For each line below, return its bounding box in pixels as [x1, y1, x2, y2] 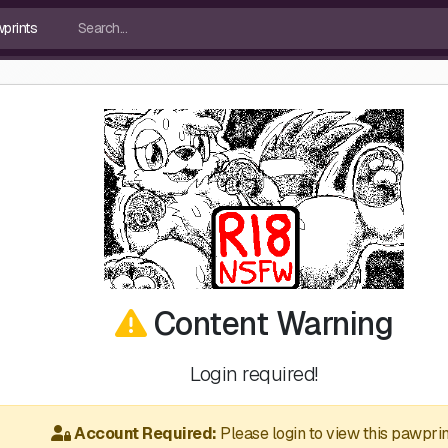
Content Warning [146, 303, 394, 344]
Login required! [190, 361, 318, 387]
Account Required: [74, 423, 217, 444]
